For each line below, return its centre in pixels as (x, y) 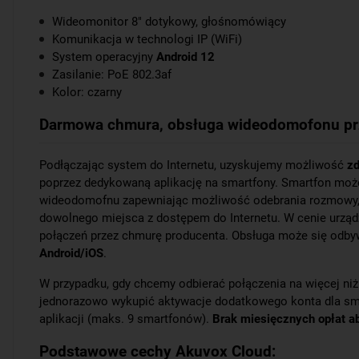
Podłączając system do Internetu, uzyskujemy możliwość (193, 165)
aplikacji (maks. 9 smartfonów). (126, 319)
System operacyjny (104, 57)
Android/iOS (71, 254)
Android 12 (186, 57)
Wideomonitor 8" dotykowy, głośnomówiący (169, 22)
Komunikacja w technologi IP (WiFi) (147, 40)
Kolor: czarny (87, 93)
